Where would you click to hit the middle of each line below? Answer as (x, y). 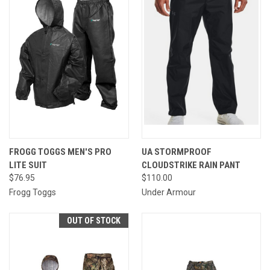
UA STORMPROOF (176, 152)
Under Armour (168, 192)
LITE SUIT (28, 165)
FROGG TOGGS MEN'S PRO (60, 152)
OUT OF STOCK (93, 220)
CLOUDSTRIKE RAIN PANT (191, 165)
